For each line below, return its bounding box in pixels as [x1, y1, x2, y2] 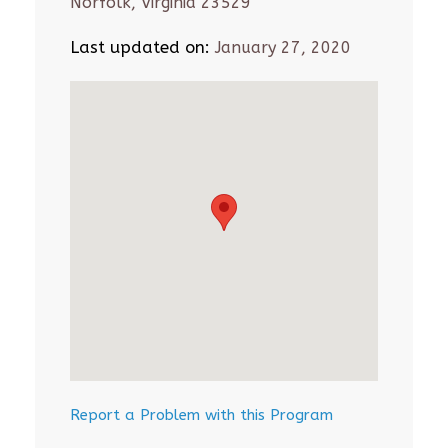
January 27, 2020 [210, 38, 351, 57]
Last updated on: [70, 37, 210, 57]
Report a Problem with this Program [70, 406, 333, 424]
